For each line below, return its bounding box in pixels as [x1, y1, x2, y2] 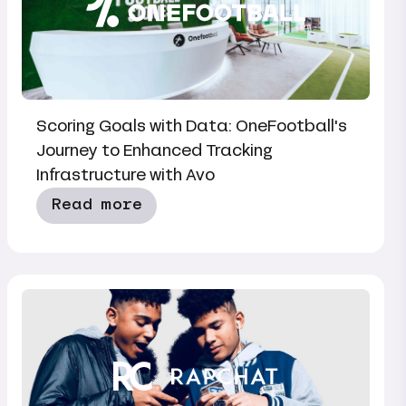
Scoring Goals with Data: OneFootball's [36, 114, 347, 138]
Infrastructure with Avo [36, 163, 215, 187]
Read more [51, 197, 142, 213]
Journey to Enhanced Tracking [36, 139, 273, 162]
